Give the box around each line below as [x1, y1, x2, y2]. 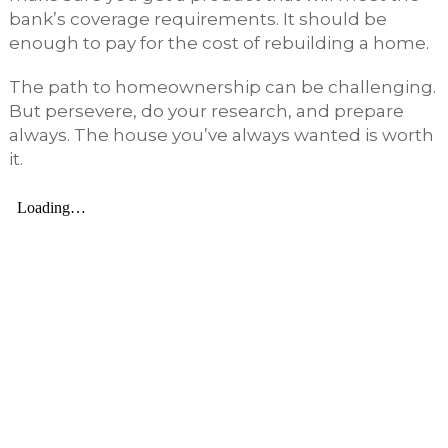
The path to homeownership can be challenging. [8, 76, 436, 97]
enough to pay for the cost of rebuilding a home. [8, 32, 429, 53]
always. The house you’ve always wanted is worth [8, 124, 434, 145]
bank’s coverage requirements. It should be [8, 8, 387, 29]
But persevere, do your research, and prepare [8, 100, 404, 121]
